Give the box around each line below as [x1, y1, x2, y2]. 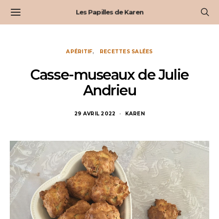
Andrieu [83, 82, 136, 99]
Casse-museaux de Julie [30, 66, 189, 83]
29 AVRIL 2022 [74, 110, 116, 117]
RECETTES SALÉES [99, 48, 153, 55]
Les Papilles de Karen [76, 8, 143, 16]
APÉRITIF [66, 48, 93, 55]
